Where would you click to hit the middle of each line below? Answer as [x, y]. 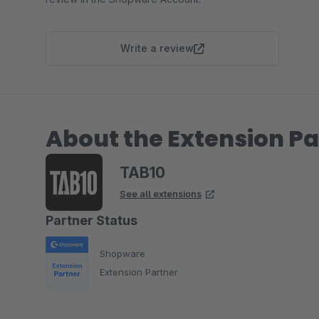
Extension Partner [139, 272]
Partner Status [91, 220]
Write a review [157, 48]
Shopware [122, 253]
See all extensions [161, 194]
